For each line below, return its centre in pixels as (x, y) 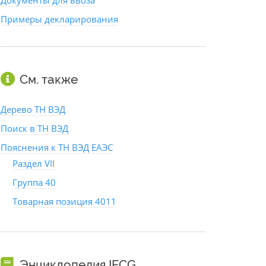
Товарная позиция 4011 (64, 202)
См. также (49, 80)
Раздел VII (34, 164)
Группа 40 (34, 183)
